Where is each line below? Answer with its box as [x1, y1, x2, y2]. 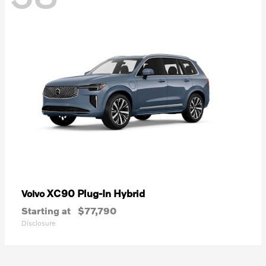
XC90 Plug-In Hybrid [47, 186, 145, 199]
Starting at [21, 204, 71, 216]
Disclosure [21, 218, 55, 227]
